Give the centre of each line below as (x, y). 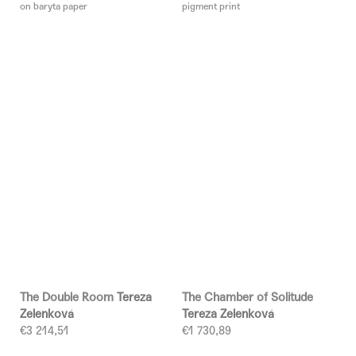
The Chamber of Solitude (248, 298)
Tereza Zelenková (228, 314)
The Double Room (68, 298)
